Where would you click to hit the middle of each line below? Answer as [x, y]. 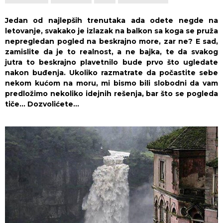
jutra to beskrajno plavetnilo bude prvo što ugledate [111, 62]
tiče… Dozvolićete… [42, 104]
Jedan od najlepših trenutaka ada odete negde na [111, 21]
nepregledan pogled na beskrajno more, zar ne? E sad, [111, 42]
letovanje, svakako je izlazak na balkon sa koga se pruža [111, 31]
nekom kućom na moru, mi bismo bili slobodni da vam [111, 83]
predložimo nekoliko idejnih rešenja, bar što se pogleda [111, 94]
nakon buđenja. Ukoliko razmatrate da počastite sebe [111, 73]
